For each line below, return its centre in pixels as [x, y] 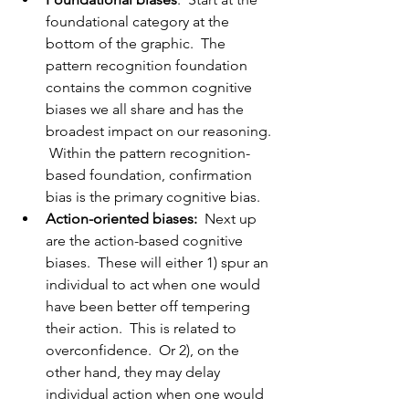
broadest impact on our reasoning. [160, 131]
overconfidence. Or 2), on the [144, 351]
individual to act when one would [155, 285]
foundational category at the [139, 22]
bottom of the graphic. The [137, 44]
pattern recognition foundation [148, 66]
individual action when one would [157, 394]
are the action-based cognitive [146, 241]
